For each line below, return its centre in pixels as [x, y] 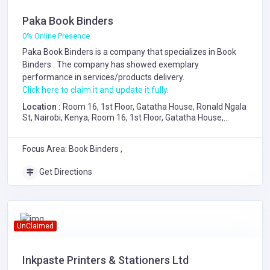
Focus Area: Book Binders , [72, 149]
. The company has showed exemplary [126, 64]
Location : [42, 107]
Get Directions [65, 172]
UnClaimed [35, 226]
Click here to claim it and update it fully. [96, 90]
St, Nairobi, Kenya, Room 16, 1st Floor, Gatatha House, [123, 118]
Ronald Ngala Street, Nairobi [75, 128]
